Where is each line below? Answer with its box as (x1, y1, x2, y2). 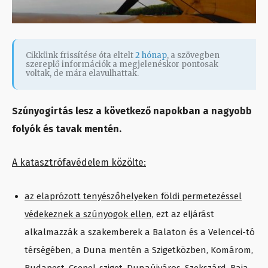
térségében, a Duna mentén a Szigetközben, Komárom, (25, 245, 253, 256)
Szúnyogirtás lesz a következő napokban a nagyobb (12, 105, 252, 117)
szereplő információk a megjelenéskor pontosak (26, 59, 218, 70)
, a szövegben (167, 50, 220, 61)
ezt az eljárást (154, 209, 214, 220)
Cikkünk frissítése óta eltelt (26, 50, 135, 61)
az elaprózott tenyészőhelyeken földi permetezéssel (25, 191, 242, 202)
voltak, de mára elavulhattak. (26, 68, 139, 79)
